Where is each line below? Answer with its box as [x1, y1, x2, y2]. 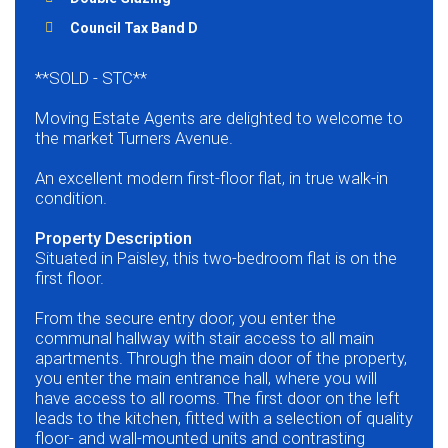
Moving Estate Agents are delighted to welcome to [35, 108, 403, 129]
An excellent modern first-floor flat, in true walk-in [35, 168, 388, 189]
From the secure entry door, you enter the [35, 308, 336, 329]
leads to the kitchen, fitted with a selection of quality [35, 408, 413, 429]
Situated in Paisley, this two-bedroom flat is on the [35, 248, 397, 269]
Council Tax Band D [70, 20, 198, 37]
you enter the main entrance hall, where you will [35, 368, 377, 389]
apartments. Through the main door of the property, [35, 348, 407, 369]
